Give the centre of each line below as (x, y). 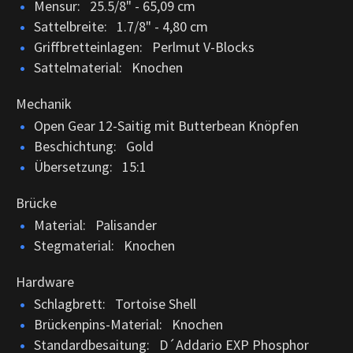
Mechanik (44, 103)
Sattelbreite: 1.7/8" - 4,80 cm (121, 26)
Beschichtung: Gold (94, 146)
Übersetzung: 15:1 (90, 166)
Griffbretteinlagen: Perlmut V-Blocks (144, 46)
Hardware (45, 281)
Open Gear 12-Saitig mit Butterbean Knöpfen (166, 125)
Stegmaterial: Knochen (104, 245)
